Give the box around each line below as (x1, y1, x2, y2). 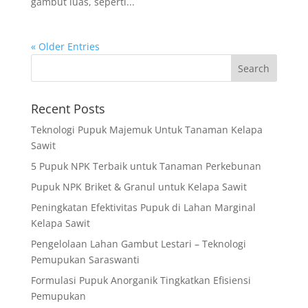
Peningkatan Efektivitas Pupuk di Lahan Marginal (30, 201, 256, 214)
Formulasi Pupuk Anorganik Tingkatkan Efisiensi (30, 274, 251, 287)
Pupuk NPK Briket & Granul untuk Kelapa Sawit (30, 180, 247, 193)
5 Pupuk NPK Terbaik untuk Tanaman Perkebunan (30, 159, 261, 173)
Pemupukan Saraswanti (30, 253, 140, 266)
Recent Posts (30, 100, 105, 117)
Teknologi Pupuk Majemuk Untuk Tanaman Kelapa (30, 123, 263, 136)
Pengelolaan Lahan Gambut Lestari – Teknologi (30, 237, 246, 250)
